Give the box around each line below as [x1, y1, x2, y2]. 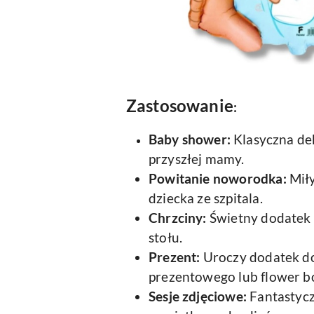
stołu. [149, 230, 183, 245]
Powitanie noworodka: [149, 171, 287, 186]
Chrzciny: [149, 210, 207, 226]
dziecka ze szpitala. [149, 191, 263, 206]
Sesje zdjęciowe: [149, 289, 247, 304]
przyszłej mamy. [149, 151, 245, 167]
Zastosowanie [126, 95, 233, 116]
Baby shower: [149, 132, 231, 147]
